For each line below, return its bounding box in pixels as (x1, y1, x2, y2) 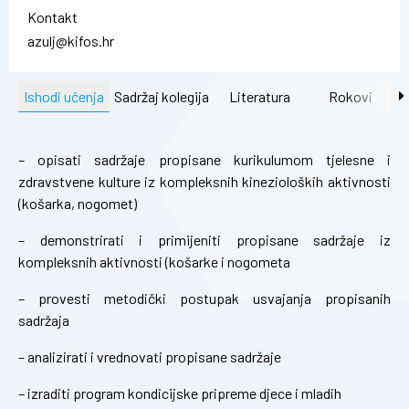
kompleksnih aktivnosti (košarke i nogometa (18, 252, 290, 270)
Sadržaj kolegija (114, 87, 209, 105)
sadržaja (18, 310, 72, 329)
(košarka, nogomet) (18, 194, 137, 212)
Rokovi (329, 87, 372, 105)
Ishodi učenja (24, 87, 104, 105)
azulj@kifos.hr (27, 31, 114, 49)
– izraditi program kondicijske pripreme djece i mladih (18, 383, 341, 402)
